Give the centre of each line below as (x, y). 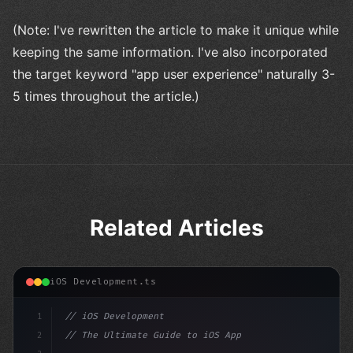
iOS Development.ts (103, 282)
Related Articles (176, 227)
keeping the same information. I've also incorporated (170, 52)
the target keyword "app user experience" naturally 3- (174, 74)
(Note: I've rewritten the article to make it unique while (176, 30)
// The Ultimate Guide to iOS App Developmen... (191, 335)
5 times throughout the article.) (106, 96)
